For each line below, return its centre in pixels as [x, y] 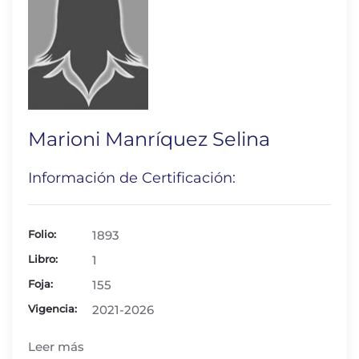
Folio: [42, 234]
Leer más [56, 347]
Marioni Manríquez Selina [149, 139]
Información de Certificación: [132, 178]
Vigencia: [52, 309]
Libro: [43, 259]
